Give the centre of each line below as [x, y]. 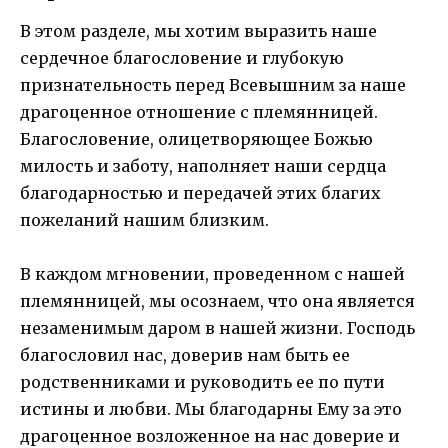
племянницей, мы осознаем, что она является [217, 300]
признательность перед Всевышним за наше [213, 84]
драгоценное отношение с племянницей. [199, 111]
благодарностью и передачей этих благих [200, 192]
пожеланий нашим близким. [144, 219]
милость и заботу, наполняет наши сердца [203, 165]
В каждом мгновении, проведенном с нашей [212, 273]
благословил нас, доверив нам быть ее [185, 354]
